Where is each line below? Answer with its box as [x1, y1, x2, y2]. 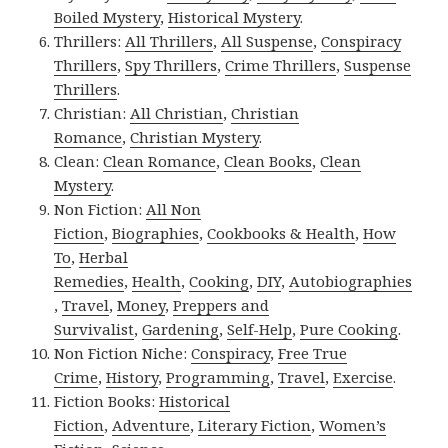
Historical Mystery [168, 7, 301, 28]
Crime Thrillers [225, 55, 337, 76]
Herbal [79, 247, 129, 268]
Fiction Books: [54, 391, 160, 412]
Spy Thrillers [125, 55, 218, 76]
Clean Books [224, 151, 313, 172]
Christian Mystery [130, 127, 260, 148]
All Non [146, 199, 202, 220]
